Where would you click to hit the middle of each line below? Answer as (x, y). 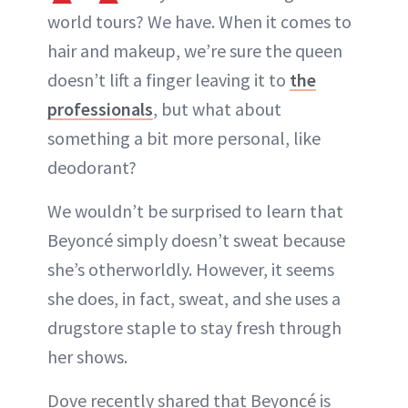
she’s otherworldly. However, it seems (191, 270)
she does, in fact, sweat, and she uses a (194, 299)
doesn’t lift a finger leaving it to (168, 80)
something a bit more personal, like (184, 138)
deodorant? (92, 168)
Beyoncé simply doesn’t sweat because (196, 240)
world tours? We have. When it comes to (199, 22)
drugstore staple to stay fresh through (194, 328)
